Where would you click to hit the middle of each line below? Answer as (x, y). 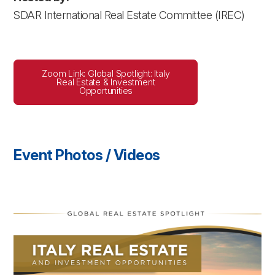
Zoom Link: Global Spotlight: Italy (106, 73)
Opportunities (106, 91)
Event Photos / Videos (87, 155)
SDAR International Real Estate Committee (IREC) (129, 15)
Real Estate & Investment (106, 82)
